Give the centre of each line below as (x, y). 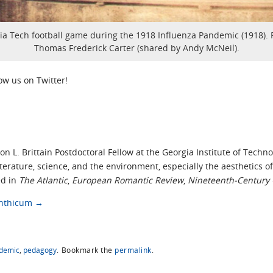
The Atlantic (43, 180)
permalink (133, 250)
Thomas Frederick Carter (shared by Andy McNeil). (136, 48)
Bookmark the (87, 250)
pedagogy (40, 250)
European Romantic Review (128, 180)
